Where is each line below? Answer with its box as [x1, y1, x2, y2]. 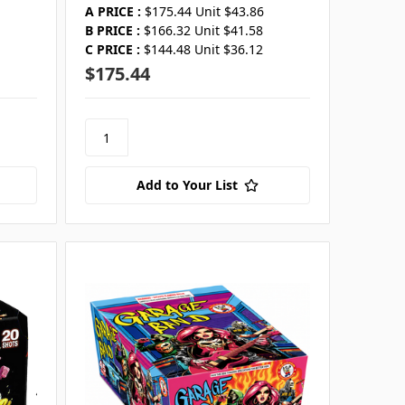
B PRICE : [84, 22, 140, 40]
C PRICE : [84, 41, 140, 59]
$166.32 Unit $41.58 [143, 22, 263, 40]
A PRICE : [84, 3, 141, 21]
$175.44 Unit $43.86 [144, 3, 264, 21]
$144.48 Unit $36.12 [143, 41, 263, 59]
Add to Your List [136, 176, 238, 194]
